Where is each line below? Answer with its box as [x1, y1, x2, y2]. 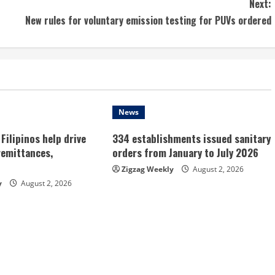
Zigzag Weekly [121, 163, 174, 174]
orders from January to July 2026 [112, 144, 258, 160]
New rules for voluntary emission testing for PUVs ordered [25, 12, 271, 28]
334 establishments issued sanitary [112, 130, 271, 146]
